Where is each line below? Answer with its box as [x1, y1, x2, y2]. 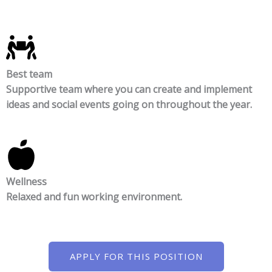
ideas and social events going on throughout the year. [5, 97, 252, 111]
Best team [5, 67, 52, 81]
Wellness [5, 175, 47, 189]
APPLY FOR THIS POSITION [69, 250, 203, 262]
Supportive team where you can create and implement [5, 82, 252, 96]
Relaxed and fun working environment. [5, 190, 182, 204]
